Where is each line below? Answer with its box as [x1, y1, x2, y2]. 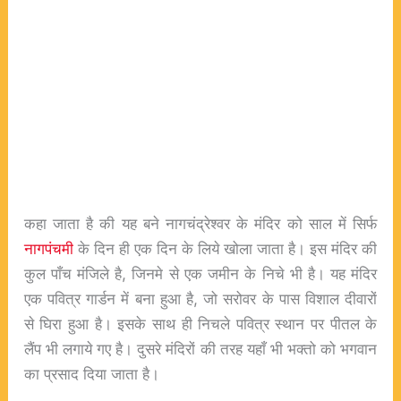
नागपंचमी [23, 238, 73, 258]
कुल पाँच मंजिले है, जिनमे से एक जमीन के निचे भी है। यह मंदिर [23, 263, 378, 283]
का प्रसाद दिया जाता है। [23, 363, 159, 383]
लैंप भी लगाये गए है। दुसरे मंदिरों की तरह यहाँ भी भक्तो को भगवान [23, 338, 378, 358]
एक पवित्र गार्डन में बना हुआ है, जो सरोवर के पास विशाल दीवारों [23, 288, 378, 308]
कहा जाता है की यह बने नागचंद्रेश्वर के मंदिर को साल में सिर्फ [23, 213, 378, 233]
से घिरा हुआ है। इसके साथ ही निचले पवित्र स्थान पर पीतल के [23, 313, 378, 333]
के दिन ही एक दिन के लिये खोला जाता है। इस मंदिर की [73, 238, 378, 258]
